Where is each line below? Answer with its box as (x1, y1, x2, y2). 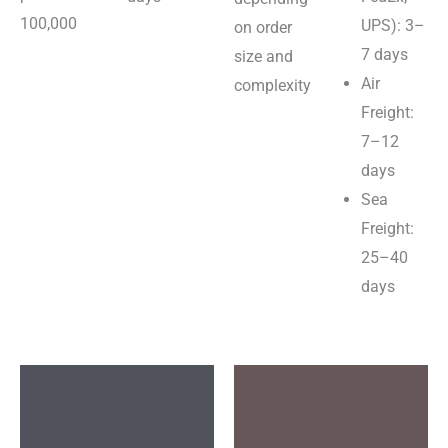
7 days (361, 45, 408, 65)
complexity (234, 76, 311, 96)
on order (234, 18, 292, 38)
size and (234, 47, 293, 67)
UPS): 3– (361, 16, 425, 36)
